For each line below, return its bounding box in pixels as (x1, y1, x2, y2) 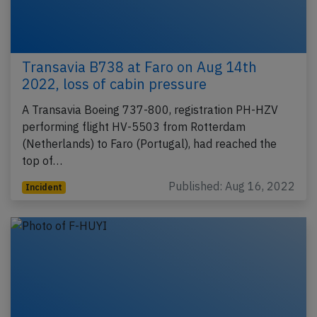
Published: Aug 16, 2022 (168, 178, 295, 193)
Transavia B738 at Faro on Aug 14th (22, 57, 257, 76)
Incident (25, 181, 62, 192)
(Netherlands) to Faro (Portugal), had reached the (22, 136, 277, 151)
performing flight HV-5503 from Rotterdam (22, 119, 246, 134)
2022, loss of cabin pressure (22, 74, 207, 93)
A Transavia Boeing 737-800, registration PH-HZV (22, 102, 278, 117)
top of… (22, 153, 62, 168)
